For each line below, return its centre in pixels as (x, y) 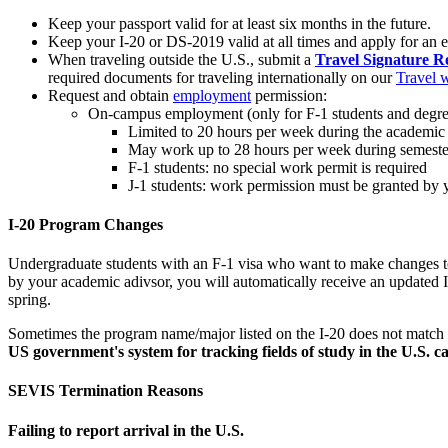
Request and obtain (110, 95)
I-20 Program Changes (85, 224)
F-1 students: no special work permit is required (277, 167)
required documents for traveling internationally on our (222, 77)
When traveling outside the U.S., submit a (181, 59)
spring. (29, 300)
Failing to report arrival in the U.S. (126, 430)
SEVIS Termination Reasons (105, 391)
